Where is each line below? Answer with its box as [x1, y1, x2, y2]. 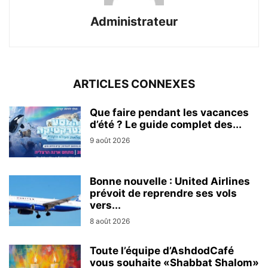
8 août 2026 [90, 216, 130, 226]
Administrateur [90, 14, 178, 29]
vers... [90, 199, 121, 211]
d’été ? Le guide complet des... [90, 118, 242, 130]
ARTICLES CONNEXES [73, 77, 195, 91]
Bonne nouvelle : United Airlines [90, 175, 250, 187]
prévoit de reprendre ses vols [90, 187, 237, 199]
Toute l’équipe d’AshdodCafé [90, 244, 234, 257]
